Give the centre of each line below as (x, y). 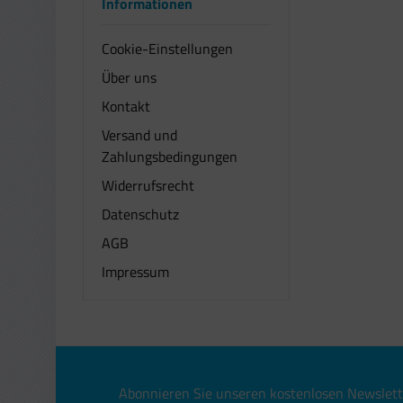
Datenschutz (140, 215)
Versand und (139, 135)
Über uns (129, 78)
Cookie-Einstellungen (167, 49)
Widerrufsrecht (148, 186)
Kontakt (126, 107)
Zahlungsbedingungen (170, 157)
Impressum (135, 272)
